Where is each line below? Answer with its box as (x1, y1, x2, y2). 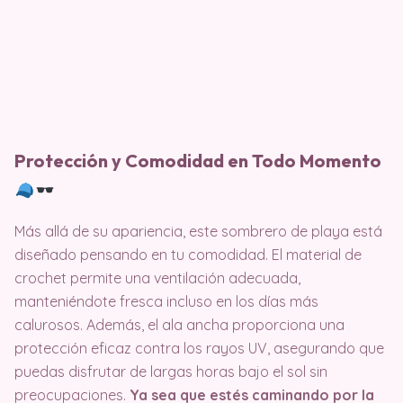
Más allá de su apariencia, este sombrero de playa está (14, 222, 382, 241)
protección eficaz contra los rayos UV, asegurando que (14, 339, 384, 358)
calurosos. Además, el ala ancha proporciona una (14, 316, 345, 335)
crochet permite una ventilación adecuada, (14, 269, 300, 288)
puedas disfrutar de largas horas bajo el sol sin (14, 363, 327, 381)
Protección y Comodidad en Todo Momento (14, 149, 381, 173)
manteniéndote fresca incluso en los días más (14, 292, 318, 311)
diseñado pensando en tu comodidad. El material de (14, 246, 362, 264)
